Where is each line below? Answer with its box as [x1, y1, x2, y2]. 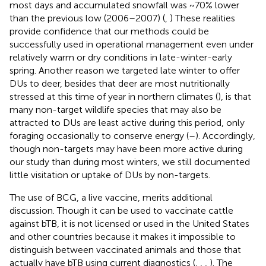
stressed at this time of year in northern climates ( [9, 90, 218, 102]
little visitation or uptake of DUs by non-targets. [9, 169, 210, 180]
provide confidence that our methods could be [9, 25, 209, 37]
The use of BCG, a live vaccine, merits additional [9, 191, 213, 203]
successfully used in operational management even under [9, 38, 254, 50]
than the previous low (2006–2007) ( [9, 12, 165, 24]
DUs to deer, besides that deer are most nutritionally [9, 77, 230, 89]
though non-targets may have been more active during [9, 142, 243, 154]
